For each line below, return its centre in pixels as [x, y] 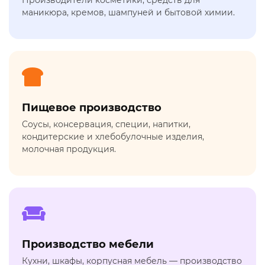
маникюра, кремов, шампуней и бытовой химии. [128, 13]
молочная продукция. [69, 149]
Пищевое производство [92, 108]
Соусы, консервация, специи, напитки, [106, 125]
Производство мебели [88, 245]
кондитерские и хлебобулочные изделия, [113, 137]
